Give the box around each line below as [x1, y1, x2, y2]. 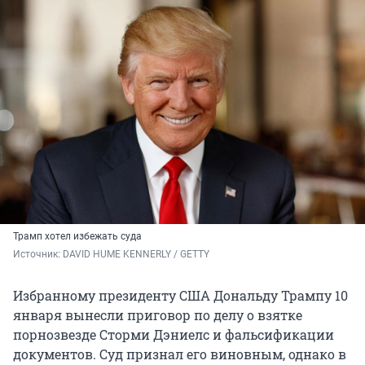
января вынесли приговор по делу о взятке [13, 306, 302, 324]
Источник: [13, 248, 63, 261]
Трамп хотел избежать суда [13, 231, 142, 243]
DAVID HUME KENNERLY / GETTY [63, 248, 209, 261]
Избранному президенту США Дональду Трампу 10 [13, 287, 348, 305]
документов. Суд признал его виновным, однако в [13, 345, 346, 363]
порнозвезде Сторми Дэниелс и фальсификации [13, 326, 334, 344]
